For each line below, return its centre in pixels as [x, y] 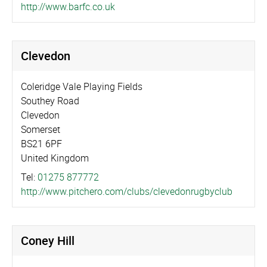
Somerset [41, 130]
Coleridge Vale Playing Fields [82, 87]
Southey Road [50, 101]
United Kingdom [55, 158]
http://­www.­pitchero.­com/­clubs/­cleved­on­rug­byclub [127, 192]
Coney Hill [48, 241]
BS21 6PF [41, 144]
